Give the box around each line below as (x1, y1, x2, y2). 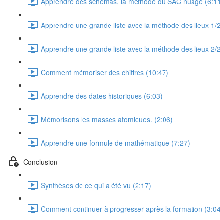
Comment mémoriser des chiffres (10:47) (41, 67, 168, 77)
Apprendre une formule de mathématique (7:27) (41, 137, 190, 148)
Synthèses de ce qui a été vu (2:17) (41, 180, 151, 190)
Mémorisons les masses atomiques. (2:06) (41, 114, 173, 124)
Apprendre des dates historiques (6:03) (41, 90, 163, 101)
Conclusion (23, 156, 57, 166)
